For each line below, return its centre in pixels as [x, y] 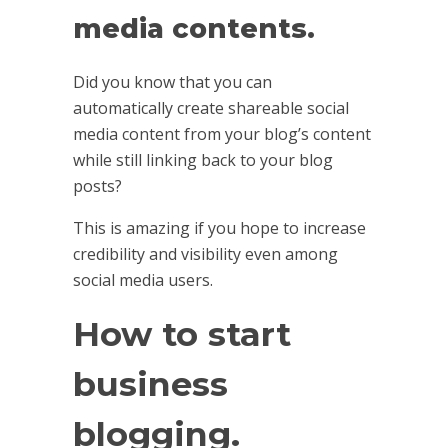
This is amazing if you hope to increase [219, 228]
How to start [181, 334]
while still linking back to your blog [202, 160]
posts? [97, 186]
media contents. [193, 29]
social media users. [142, 280]
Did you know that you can [172, 82]
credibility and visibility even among [205, 254]
